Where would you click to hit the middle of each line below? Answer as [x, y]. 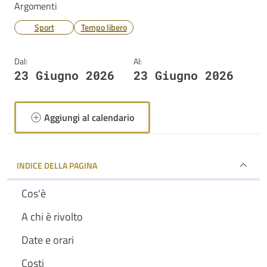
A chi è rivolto [52, 217]
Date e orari [48, 240]
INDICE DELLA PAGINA [57, 165]
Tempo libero [104, 27]
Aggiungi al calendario [89, 117]
